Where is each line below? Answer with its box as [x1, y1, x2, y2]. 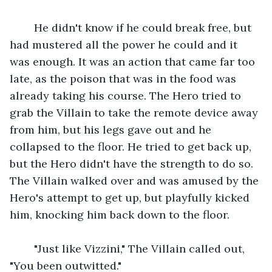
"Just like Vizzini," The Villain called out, [22, 241, 248, 256]
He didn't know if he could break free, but [22, 20, 254, 35]
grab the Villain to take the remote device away [10, 105, 261, 120]
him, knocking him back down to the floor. [10, 207, 229, 222]
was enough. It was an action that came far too [10, 54, 258, 69]
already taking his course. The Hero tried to [10, 88, 244, 103]
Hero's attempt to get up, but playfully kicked [10, 190, 253, 205]
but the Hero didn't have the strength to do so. [10, 156, 256, 171]
